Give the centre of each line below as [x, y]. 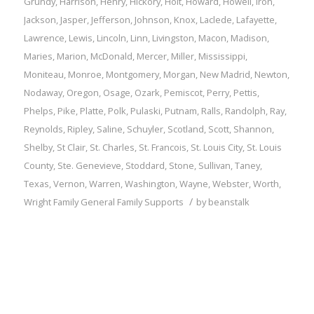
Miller [182, 56]
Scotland [185, 129]
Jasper [73, 20]
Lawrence [44, 38]
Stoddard [145, 166]
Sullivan [214, 166]
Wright [37, 202]
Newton [271, 75]
